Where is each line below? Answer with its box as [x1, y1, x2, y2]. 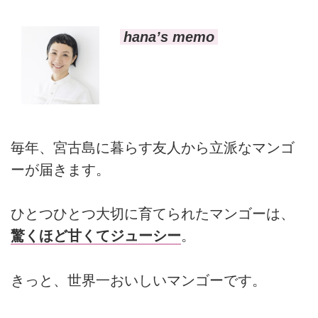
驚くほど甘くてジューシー [11, 228, 181, 244]
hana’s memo [123, 29, 214, 45]
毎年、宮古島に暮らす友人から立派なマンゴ [11, 140, 295, 156]
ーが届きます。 [11, 162, 110, 178]
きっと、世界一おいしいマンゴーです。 [11, 272, 266, 288]
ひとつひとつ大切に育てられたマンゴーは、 [11, 206, 295, 222]
